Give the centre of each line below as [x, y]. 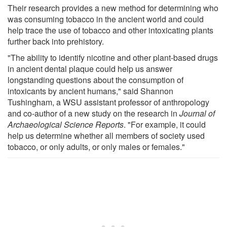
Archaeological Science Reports [66, 124]
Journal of [197, 113]
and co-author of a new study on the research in [93, 113]
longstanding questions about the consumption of [96, 80]
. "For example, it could [165, 124]
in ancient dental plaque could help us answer [90, 68]
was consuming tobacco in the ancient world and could [106, 19]
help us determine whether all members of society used [106, 135]
